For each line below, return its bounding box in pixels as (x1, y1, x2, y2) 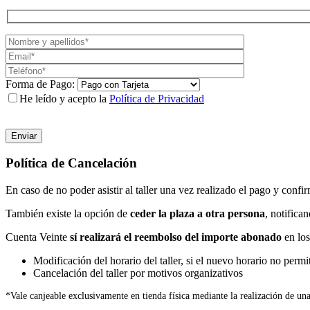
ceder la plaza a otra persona (130, 208, 265, 220)
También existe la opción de (6, 208, 130, 220)
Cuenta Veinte (6, 231, 70, 244)
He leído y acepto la (19, 92, 109, 104)
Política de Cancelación (6, 156, 137, 171)
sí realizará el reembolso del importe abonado (70, 231, 282, 244)
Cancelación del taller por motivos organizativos (33, 267, 243, 280)
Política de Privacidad (109, 92, 204, 104)
